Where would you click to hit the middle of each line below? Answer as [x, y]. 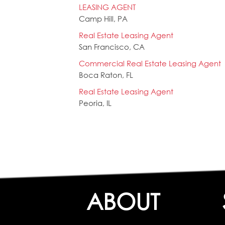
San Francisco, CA [112, 47]
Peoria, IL [95, 103]
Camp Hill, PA [103, 19]
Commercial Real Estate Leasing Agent [150, 64]
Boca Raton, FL [106, 75]
